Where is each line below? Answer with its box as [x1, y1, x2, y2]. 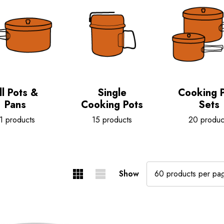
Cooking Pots [81, 97, 143, 112]
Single [97, 85, 126, 100]
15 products [92, 114, 132, 125]
